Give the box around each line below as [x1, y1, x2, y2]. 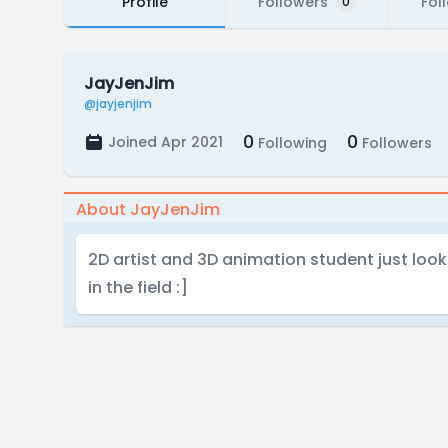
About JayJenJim [76, 198, 220, 221]
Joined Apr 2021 [108, 132, 223, 152]
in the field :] [88, 276, 188, 299]
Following [254, 133, 327, 153]
